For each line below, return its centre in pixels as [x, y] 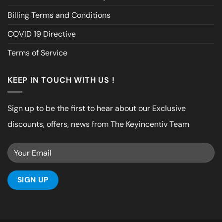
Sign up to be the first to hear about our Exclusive [97, 109]
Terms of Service [37, 53]
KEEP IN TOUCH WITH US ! [61, 80]
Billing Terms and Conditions [59, 15]
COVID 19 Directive [42, 34]
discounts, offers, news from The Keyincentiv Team [98, 124]
